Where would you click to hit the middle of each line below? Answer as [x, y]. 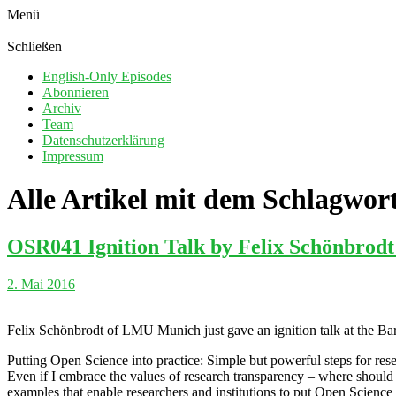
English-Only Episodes [107, 76]
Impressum [73, 156]
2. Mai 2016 [41, 284]
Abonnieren [76, 92]
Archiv [62, 108]
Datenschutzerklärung [103, 140]
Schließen [34, 46]
